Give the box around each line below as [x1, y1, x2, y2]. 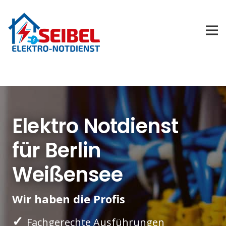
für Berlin [12, 136, 101, 164]
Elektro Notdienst [12, 111, 179, 140]
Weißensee [12, 160, 123, 189]
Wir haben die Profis [12, 191, 125, 206]
